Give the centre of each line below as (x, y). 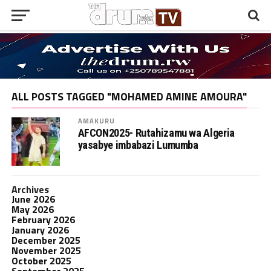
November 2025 (46, 250)
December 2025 (46, 240)
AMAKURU (96, 120)
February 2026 (43, 219)
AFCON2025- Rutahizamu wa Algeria (156, 132)
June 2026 (33, 199)
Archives (30, 189)
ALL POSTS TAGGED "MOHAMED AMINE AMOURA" (129, 96)
